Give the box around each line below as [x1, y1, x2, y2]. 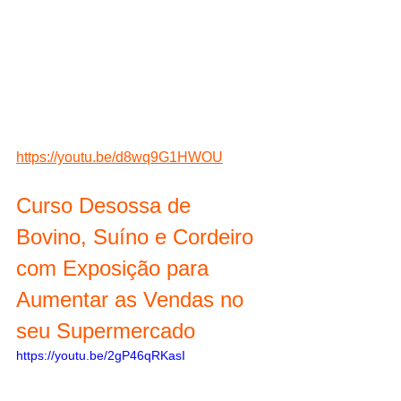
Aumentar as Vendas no [16, 286, 250, 311]
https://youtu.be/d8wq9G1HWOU [16, 149, 223, 165]
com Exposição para [16, 255, 215, 280]
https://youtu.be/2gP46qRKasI [16, 347, 185, 363]
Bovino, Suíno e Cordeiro [16, 224, 260, 249]
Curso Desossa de [16, 192, 197, 218]
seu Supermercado [16, 318, 195, 343]
